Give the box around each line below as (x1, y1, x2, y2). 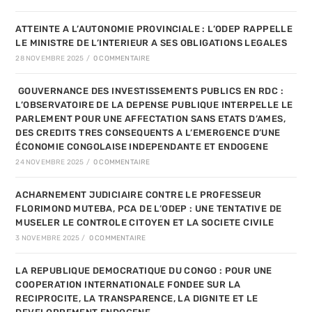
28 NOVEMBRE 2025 (15, 54, 84, 63)
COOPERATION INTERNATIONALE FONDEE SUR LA (15, 279, 241, 290)
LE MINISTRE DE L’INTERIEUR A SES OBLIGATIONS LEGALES (15, 38, 288, 49)
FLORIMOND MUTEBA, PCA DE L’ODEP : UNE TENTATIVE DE (15, 203, 282, 214)
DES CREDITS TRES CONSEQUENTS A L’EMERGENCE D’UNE (15, 127, 281, 139)
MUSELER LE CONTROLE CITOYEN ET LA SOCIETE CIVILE (15, 217, 274, 228)
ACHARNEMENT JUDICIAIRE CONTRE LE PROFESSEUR (15, 189, 262, 201)
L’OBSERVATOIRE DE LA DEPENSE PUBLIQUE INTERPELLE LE (15, 100, 293, 111)
